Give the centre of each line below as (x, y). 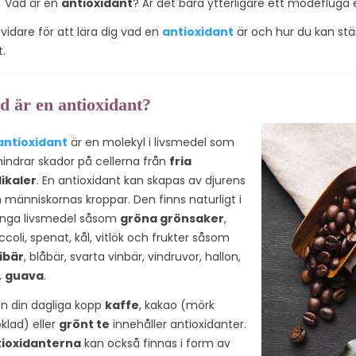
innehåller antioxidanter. (178, 325)
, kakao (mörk (177, 306)
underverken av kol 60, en (180, 29)
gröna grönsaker (172, 219)
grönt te (84, 325)
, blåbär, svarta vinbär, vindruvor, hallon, (132, 257)
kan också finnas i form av (156, 344)
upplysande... (145, 67)
